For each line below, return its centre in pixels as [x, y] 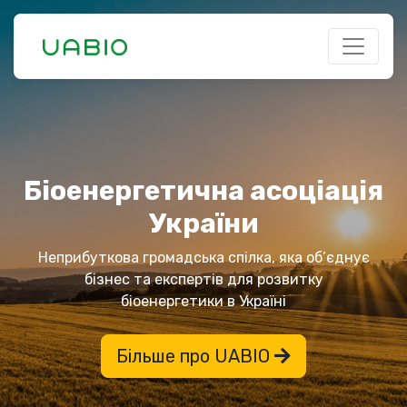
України [203, 223]
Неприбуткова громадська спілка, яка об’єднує [203, 258]
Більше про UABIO [195, 356]
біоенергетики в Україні [203, 301]
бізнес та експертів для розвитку [203, 279]
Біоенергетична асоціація [203, 191]
